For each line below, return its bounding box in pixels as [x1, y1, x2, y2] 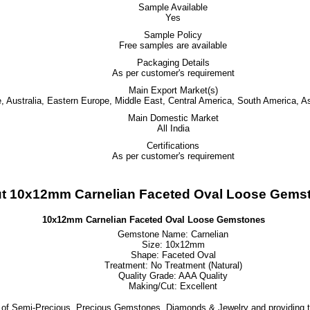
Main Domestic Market [127, 113, 219, 123]
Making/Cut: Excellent [129, 281, 217, 291]
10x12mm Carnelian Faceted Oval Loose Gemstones [42, 215, 268, 225]
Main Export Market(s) [128, 85, 218, 95]
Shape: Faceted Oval [130, 250, 216, 260]
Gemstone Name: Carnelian [118, 229, 228, 239]
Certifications [147, 140, 199, 151]
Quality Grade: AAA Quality [118, 271, 228, 281]
